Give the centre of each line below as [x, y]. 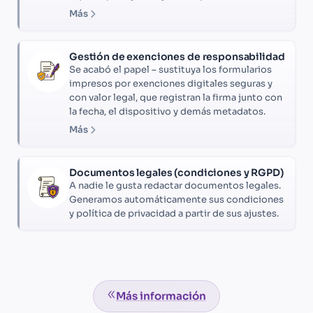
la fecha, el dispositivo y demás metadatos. [167, 112]
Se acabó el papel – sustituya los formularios [170, 70]
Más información [161, 296]
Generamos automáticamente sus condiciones [176, 200]
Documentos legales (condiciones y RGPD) [176, 173]
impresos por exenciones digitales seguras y [171, 84]
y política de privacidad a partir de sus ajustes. [174, 214]
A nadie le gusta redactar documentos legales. [175, 186]
